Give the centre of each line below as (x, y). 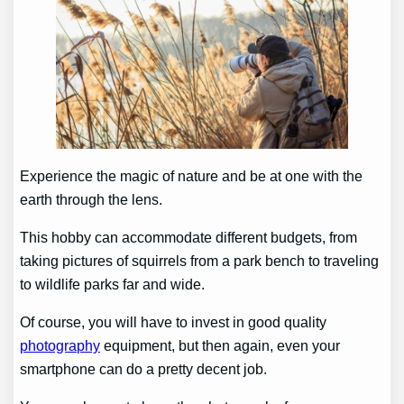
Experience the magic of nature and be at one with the (192, 175)
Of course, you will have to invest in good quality (174, 322)
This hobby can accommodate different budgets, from (189, 237)
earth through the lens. (92, 199)
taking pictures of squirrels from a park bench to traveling (200, 260)
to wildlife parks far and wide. (115, 284)
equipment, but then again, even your (220, 346)
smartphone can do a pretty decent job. (146, 369)
